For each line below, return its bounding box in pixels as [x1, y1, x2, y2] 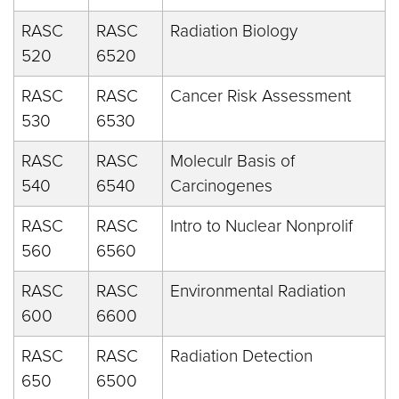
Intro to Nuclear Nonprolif [170, 216, 353, 236]
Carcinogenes [170, 175, 273, 196]
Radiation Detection [170, 346, 313, 366]
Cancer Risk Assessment [170, 85, 351, 106]
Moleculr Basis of [170, 151, 295, 171]
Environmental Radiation [170, 281, 346, 301]
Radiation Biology [170, 20, 297, 41]
